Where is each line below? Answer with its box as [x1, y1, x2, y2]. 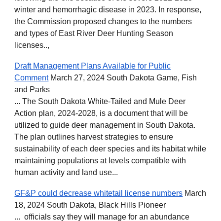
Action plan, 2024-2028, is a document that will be [14, 109, 188, 117]
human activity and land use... [14, 168, 118, 177]
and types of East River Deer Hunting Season [14, 29, 174, 37]
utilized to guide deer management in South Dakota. [14, 121, 196, 129]
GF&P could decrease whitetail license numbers [14, 189, 183, 197]
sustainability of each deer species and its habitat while [14, 145, 207, 153]
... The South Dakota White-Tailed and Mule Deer [14, 97, 186, 106]
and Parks [14, 85, 52, 94]
